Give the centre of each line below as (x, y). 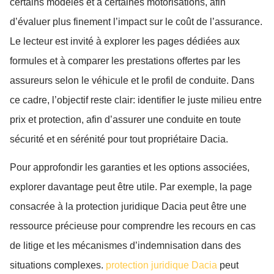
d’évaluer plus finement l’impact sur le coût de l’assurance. (136, 21)
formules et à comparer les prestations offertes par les (125, 61)
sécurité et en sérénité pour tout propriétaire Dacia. (119, 139)
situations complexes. (58, 265)
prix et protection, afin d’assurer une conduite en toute (125, 119)
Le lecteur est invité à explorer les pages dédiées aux (125, 41)
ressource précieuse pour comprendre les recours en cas (133, 226)
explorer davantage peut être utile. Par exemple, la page (131, 187)
